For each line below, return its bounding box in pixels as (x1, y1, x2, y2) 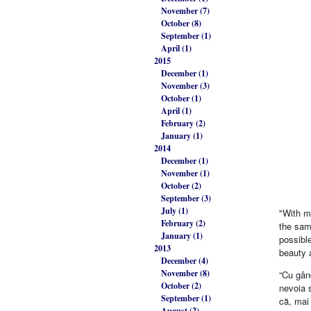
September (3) (161, 192, 211, 205)
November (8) (161, 267, 210, 280)
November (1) (161, 167, 210, 180)
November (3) (161, 80, 210, 92)
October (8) (161, 17, 201, 30)
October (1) (161, 92, 201, 105)
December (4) (161, 255, 208, 267)
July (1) (161, 205, 188, 217)
